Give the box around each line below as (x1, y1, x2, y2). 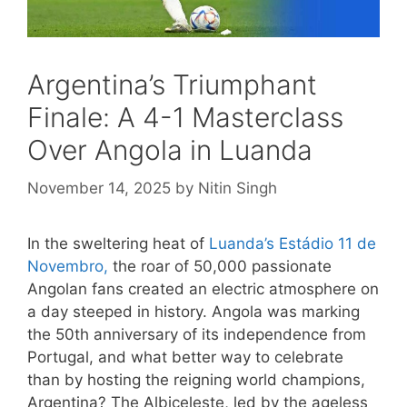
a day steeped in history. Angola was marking (27, 302, 360, 321)
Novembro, (27, 256, 108, 275)
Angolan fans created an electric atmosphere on (27, 279, 379, 298)
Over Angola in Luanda (27, 134, 313, 167)
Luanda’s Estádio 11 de (209, 233, 376, 253)
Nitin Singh (198, 178, 277, 197)
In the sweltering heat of (27, 233, 209, 253)
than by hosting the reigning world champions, (27, 370, 365, 389)
